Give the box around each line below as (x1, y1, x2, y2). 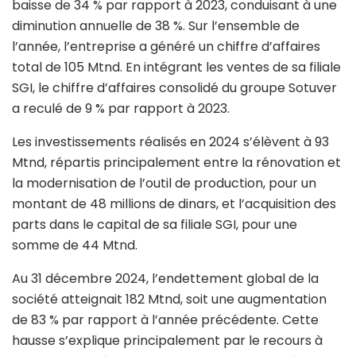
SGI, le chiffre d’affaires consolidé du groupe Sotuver (12, 78, 337, 97)
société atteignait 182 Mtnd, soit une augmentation (12, 289, 327, 308)
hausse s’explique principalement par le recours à (12, 331, 323, 350)
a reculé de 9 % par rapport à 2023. (12, 99, 230, 118)
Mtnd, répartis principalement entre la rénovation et (12, 153, 341, 172)
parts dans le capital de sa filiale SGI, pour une (12, 215, 297, 234)
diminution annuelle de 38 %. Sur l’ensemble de (12, 16, 300, 35)
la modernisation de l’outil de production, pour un (12, 173, 316, 192)
